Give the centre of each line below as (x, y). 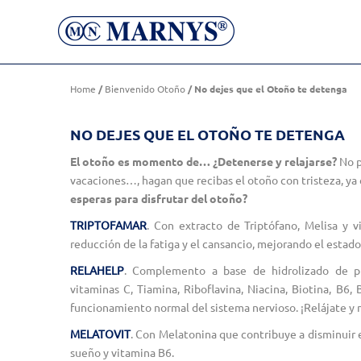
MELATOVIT (100, 334)
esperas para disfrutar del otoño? (159, 198)
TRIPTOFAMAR (108, 225)
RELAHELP (97, 270)
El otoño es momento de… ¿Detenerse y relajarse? (203, 161)
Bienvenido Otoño (145, 89)
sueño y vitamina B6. (122, 352)
